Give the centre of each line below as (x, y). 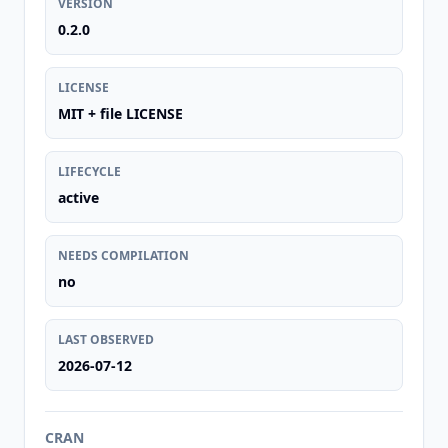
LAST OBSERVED (106, 339)
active (78, 197)
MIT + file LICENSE (120, 113)
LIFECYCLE (89, 171)
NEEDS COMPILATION (123, 255)
